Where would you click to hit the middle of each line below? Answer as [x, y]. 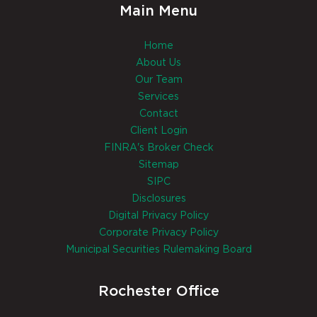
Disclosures [158, 199]
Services [158, 97]
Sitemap [158, 165]
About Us [158, 63]
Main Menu [158, 12]
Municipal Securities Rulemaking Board [158, 250]
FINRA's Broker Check [158, 148]
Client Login [158, 131]
